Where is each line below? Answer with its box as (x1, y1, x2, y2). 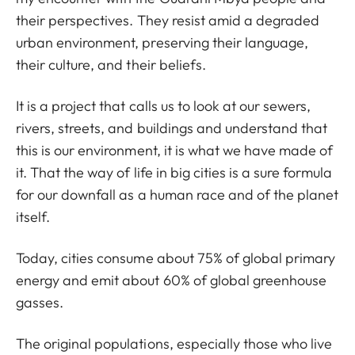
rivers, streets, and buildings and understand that (16, 118, 328, 137)
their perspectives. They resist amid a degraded (16, 10, 320, 29)
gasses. (16, 292, 64, 311)
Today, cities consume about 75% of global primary (16, 248, 336, 267)
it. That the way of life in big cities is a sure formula (16, 162, 333, 181)
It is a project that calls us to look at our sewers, (16, 96, 311, 115)
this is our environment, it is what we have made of (16, 140, 334, 159)
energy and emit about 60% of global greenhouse (16, 270, 327, 289)
